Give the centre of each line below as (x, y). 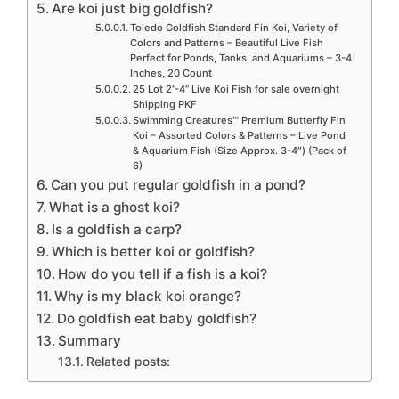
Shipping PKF (164, 104)
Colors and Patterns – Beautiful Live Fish (226, 42)
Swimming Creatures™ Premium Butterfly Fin (239, 120)
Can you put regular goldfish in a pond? (179, 184)
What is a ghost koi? (115, 207)
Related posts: (128, 361)
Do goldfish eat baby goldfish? (157, 318)
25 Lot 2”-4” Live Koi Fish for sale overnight (236, 89)
